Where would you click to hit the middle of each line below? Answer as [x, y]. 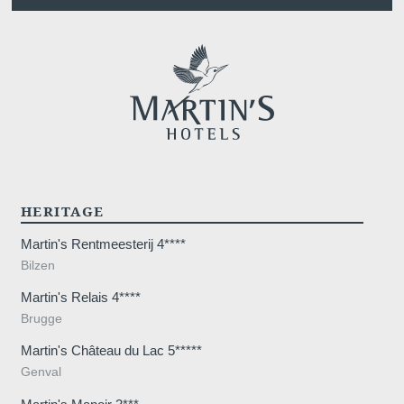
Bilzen [37, 265]
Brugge [41, 319]
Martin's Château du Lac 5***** [111, 351]
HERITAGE [62, 211]
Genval [41, 372]
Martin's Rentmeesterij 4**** [103, 243]
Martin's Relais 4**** [80, 298]
